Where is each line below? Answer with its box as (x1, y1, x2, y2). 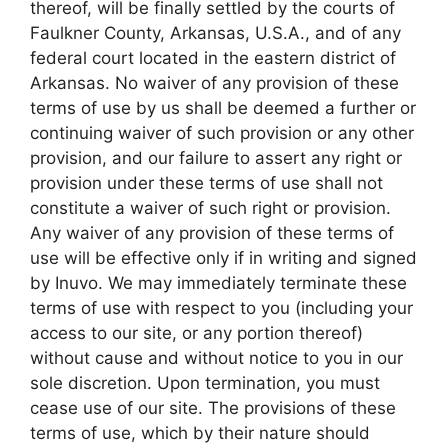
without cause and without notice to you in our (30, 348, 403, 369)
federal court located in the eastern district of (30, 48, 396, 69)
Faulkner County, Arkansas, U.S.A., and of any (30, 23, 401, 44)
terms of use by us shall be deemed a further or (30, 98, 416, 119)
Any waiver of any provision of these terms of (30, 223, 394, 244)
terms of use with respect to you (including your (30, 298, 413, 319)
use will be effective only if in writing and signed (30, 248, 417, 269)
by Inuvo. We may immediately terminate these (30, 273, 407, 294)
